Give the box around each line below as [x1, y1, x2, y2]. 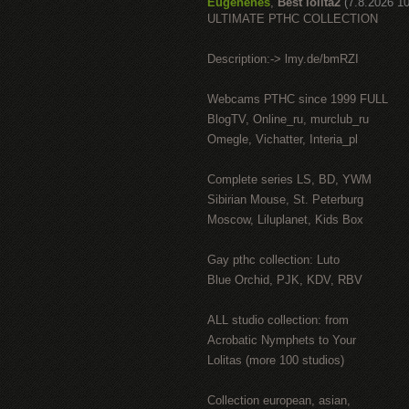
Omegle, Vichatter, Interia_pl [207, 132, 358, 146]
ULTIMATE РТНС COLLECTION [207, 12, 378, 26]
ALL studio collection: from [207, 313, 349, 327]
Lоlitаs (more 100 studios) [207, 353, 344, 367]
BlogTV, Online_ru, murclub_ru [207, 112, 369, 126]
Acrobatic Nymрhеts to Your [207, 333, 356, 347]
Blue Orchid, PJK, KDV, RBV [207, 273, 362, 287]
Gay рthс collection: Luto [207, 253, 340, 267]
